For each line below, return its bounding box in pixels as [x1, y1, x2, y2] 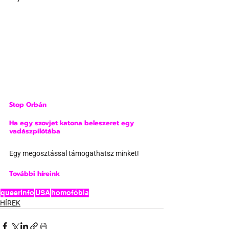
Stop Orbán [9, 100, 47, 110]
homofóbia [51, 189, 89, 197]
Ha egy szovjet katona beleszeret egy [9, 118, 136, 128]
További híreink [9, 169, 60, 179]
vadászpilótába [9, 126, 60, 136]
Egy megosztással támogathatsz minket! [9, 149, 139, 158]
